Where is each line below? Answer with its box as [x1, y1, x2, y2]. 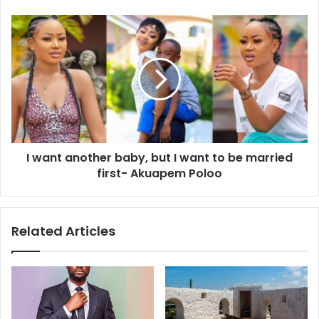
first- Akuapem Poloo [97, 164, 222, 182]
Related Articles [11, 221, 115, 240]
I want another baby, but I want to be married [26, 149, 293, 166]
